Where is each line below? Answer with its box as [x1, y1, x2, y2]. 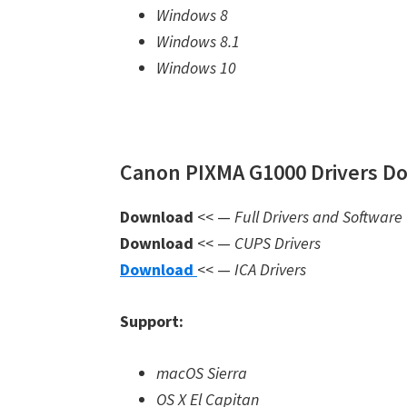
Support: [120, 311, 184, 332]
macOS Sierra [156, 362, 247, 383]
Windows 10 [156, 57, 236, 78]
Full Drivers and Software [234, 206, 402, 227]
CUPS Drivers [234, 233, 321, 253]
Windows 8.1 [156, 31, 240, 52]
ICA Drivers [234, 259, 306, 280]
